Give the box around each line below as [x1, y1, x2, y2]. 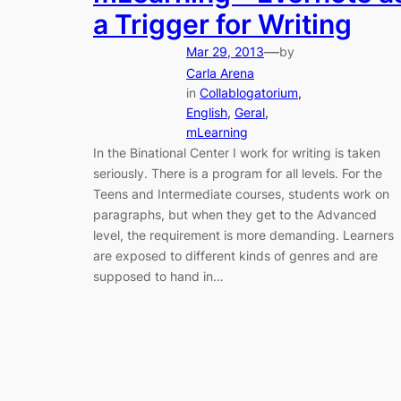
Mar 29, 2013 [186, 44, 264, 60]
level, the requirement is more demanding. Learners [93, 227, 394, 243]
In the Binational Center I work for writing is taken [93, 145, 380, 161]
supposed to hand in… [93, 269, 224, 285]
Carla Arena [186, 65, 254, 81]
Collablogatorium [200, 85, 298, 101]
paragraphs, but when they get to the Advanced [93, 207, 377, 223]
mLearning [186, 124, 248, 141]
